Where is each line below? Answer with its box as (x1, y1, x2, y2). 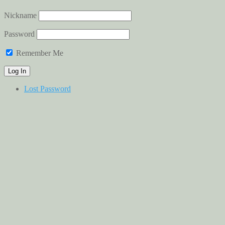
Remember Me (14, 49, 63, 58)
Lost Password (24, 84, 71, 93)
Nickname (4, 11, 37, 20)
